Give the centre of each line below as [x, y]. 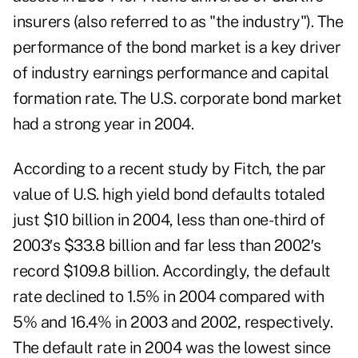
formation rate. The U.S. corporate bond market [177, 99]
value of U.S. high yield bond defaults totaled [169, 195]
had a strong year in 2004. [103, 124]
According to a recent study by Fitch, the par [169, 169]
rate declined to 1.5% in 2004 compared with [169, 297]
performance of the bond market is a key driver [177, 48]
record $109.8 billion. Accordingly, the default [172, 271]
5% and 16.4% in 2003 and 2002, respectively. [173, 322]
